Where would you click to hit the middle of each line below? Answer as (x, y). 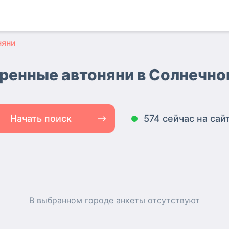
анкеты (131, 200)
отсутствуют (173, 200)
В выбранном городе (73, 200)
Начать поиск (41, 118)
